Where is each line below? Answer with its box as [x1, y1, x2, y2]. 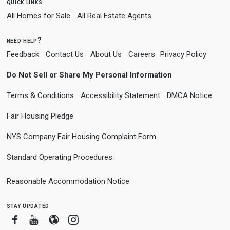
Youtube [39, 213, 76, 225]
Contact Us [45, 50, 84, 59]
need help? [6, 36, 42, 44]
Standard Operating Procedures [6, 152, 112, 162]
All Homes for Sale [6, 11, 70, 21]
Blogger [58, 213, 94, 225]
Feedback [6, 50, 39, 59]
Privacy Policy [160, 50, 206, 59]
